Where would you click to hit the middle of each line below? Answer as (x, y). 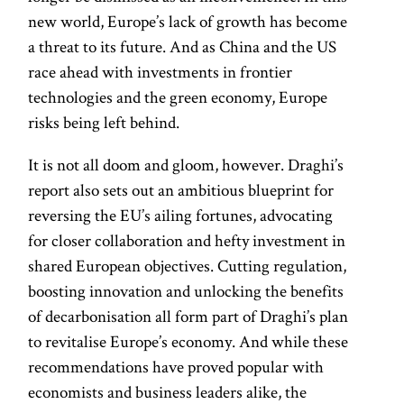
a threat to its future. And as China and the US (183, 46)
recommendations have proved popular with (176, 366)
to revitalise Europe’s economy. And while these (188, 341)
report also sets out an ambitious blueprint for (181, 189)
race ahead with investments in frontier (161, 71)
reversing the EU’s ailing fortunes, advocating (181, 215)
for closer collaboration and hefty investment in (187, 240)
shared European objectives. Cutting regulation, (188, 265)
